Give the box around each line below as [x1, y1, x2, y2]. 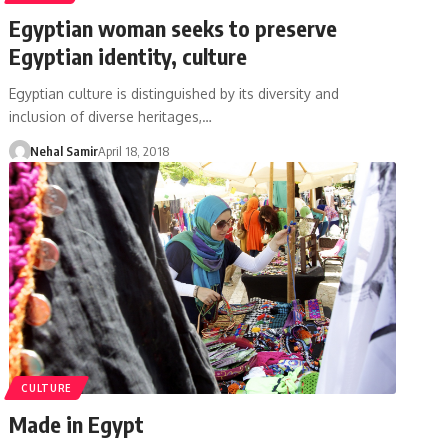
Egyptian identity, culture [9, 41, 248, 70]
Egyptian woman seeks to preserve [9, 13, 338, 42]
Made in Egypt [9, 409, 145, 438]
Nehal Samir [29, 142, 98, 159]
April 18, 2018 [97, 142, 169, 159]
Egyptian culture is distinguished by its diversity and [9, 84, 340, 102]
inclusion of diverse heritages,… [9, 107, 213, 125]
